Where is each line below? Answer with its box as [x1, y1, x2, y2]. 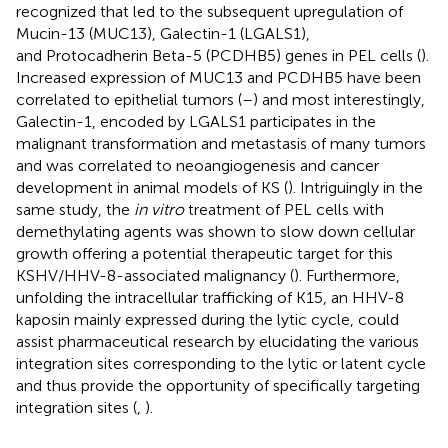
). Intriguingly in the [288, 177, 423, 197]
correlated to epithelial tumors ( [16, 89, 242, 109]
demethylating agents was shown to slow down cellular [16, 221, 415, 241]
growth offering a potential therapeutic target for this [16, 243, 393, 263]
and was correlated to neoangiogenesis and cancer [16, 155, 379, 175]
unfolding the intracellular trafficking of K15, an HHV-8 [16, 287, 404, 307]
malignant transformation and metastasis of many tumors [16, 133, 426, 153]
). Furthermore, [294, 265, 400, 285]
